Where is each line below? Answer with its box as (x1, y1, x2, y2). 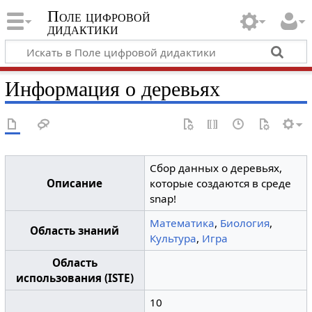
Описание (47, 176, 103, 190)
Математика (150, 216, 215, 230)
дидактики (47, 20, 118, 38)
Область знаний (30, 224, 120, 237)
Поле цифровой (47, 8, 150, 26)
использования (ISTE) (15, 271, 134, 285)
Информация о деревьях (4, 77, 220, 101)
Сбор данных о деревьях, (150, 161, 283, 175)
